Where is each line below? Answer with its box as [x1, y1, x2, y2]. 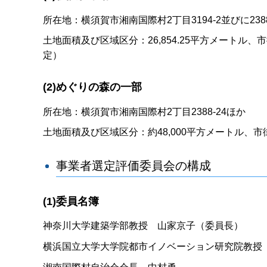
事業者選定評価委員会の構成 [56, 159, 212, 173]
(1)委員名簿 [43, 195, 99, 208]
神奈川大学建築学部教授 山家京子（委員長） [43, 221, 243, 231]
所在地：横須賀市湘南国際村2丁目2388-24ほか [43, 106, 246, 117]
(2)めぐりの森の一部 [43, 81, 142, 94]
